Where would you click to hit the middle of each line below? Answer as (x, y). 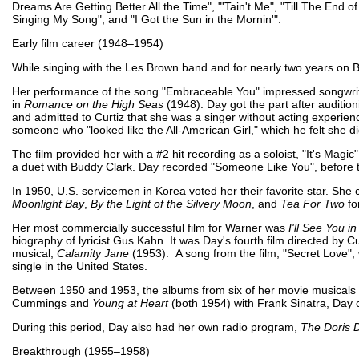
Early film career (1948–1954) (89, 43)
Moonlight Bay (48, 203)
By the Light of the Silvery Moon (171, 203)
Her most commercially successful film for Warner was (150, 227)
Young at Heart (130, 303)
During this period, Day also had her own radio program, (156, 327)
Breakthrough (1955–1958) (83, 351)
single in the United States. (80, 266)
